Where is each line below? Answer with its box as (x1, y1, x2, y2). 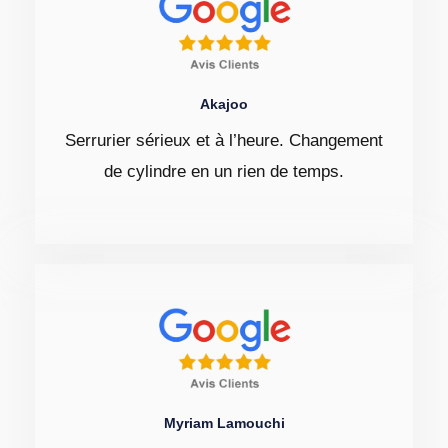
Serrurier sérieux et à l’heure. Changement (65, 130, 383, 150)
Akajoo (200, 95, 248, 112)
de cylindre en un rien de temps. (104, 161, 344, 181)
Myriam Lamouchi (163, 414, 285, 431)
